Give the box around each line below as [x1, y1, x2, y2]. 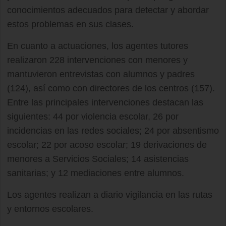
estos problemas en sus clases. [7, 19, 134, 29]
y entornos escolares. [7, 204, 93, 214]
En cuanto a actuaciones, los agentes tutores [7, 41, 188, 51]
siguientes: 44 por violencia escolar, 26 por [7, 111, 179, 122]
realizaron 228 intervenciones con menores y [7, 55, 188, 65]
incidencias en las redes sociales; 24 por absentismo [7, 126, 219, 136]
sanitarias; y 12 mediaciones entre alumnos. [7, 168, 184, 178]
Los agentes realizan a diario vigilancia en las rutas [7, 190, 212, 200]
